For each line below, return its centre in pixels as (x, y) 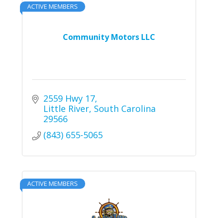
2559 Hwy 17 (69, 98)
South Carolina (125, 108)
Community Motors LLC (109, 37)
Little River (66, 108)
